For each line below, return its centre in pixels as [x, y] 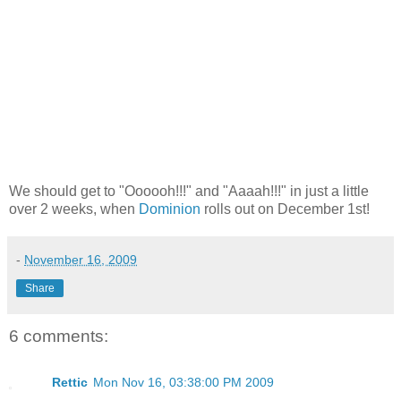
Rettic [70, 383]
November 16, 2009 [81, 259]
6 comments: [59, 336]
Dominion [170, 209]
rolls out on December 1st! [285, 209]
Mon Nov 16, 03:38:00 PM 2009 [183, 383]
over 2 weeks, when [74, 209]
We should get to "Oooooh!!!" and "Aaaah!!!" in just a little [189, 191]
